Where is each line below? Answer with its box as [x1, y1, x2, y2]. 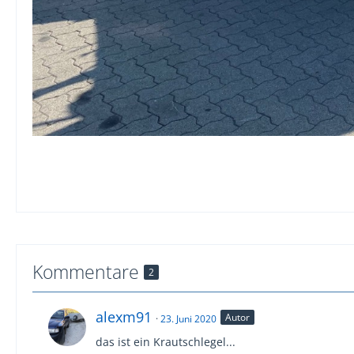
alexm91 [96, 307, 152, 326]
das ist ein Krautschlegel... [96, 333, 235, 349]
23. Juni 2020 [160, 311, 217, 326]
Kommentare [32, 258, 144, 284]
